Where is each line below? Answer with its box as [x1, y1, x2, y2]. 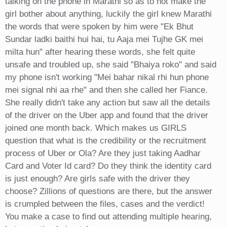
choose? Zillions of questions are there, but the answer [5, 186, 212, 197]
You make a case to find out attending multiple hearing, [5, 212, 212, 222]
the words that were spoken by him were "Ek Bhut [5, 22, 194, 32]
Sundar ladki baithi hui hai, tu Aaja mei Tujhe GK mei [5, 34, 203, 45]
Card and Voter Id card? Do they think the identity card [5, 161, 211, 171]
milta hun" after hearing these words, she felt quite [5, 47, 195, 57]
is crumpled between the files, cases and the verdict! [5, 199, 205, 209]
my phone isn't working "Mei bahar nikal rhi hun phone [5, 72, 209, 83]
